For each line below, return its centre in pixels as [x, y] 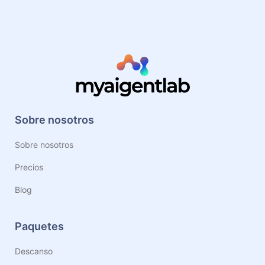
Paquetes [39, 226]
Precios [29, 167]
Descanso [34, 251]
